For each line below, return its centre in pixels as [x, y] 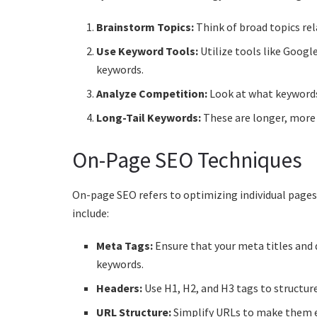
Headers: [120, 288]
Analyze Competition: [152, 93]
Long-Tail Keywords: [149, 117]
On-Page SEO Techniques [187, 160]
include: [91, 213]
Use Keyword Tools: [148, 51]
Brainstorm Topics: [145, 27]
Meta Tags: [125, 246]
